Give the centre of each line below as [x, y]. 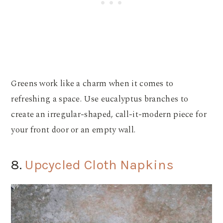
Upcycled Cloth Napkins [99, 165]
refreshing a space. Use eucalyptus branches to [100, 99]
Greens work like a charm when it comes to [92, 83]
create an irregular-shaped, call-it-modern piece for [109, 114]
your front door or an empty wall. [74, 130]
